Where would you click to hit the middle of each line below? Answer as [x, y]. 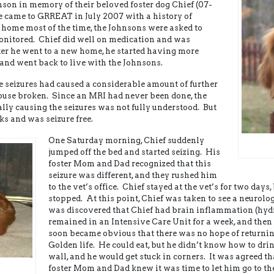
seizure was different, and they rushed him [133, 175]
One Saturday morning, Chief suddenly [126, 140]
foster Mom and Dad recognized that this [130, 164]
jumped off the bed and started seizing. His [134, 152]
